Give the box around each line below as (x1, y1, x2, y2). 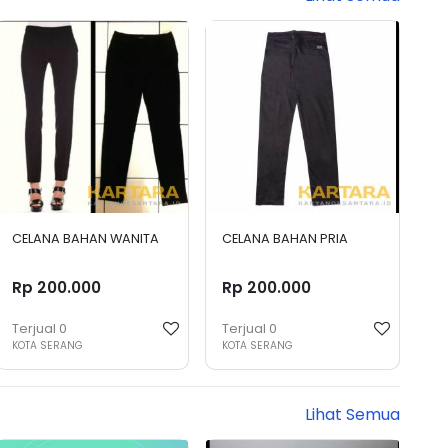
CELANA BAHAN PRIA (222, 230, 349, 248)
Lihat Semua (305, 402, 400, 426)
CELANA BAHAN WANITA (11, 230, 159, 248)
